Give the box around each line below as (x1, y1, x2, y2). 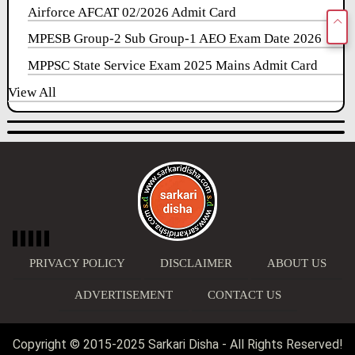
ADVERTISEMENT (74, 288, 173, 301)
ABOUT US (266, 256, 326, 269)
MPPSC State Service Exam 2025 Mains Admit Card (28, 58, 319, 74)
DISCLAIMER (159, 256, 232, 269)
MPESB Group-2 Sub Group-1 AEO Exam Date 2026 (28, 31, 323, 47)
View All (8, 84, 57, 100)
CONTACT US (207, 288, 281, 301)
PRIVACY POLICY (29, 256, 125, 269)
